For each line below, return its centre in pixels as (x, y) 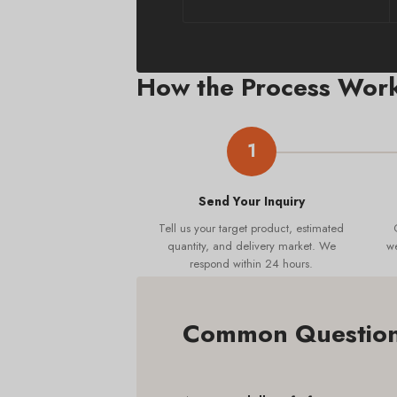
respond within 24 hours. (251, 263)
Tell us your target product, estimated (251, 228)
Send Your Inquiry (251, 201)
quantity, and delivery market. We (251, 245)
